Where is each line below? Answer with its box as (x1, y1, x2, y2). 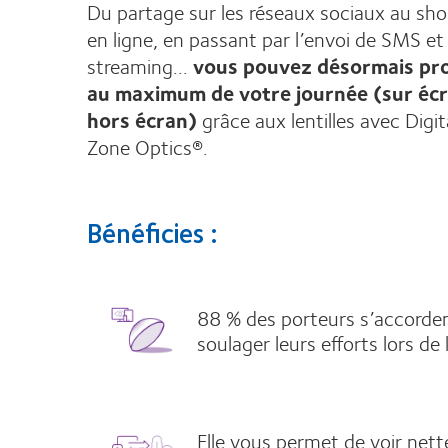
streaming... (87, 48, 188, 82)
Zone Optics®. (87, 129, 208, 163)
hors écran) (87, 102, 197, 136)
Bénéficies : (87, 210, 218, 253)
